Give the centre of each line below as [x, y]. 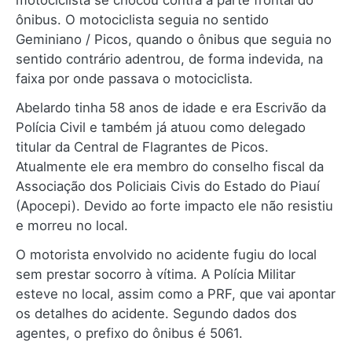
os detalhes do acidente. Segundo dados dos [156, 314]
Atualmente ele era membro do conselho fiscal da [170, 167]
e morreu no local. [72, 226]
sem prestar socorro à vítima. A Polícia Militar [156, 275]
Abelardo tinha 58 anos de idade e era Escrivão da [171, 108]
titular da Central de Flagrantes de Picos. [142, 147]
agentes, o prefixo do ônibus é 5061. [131, 334]
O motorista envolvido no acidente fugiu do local [166, 255]
